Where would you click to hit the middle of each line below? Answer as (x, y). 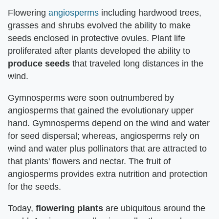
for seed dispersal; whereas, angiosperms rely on (104, 136)
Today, (22, 208)
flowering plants (69, 208)
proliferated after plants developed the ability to (99, 51)
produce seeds (39, 64)
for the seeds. (34, 187)
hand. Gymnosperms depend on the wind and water (109, 123)
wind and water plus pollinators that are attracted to (107, 149)
